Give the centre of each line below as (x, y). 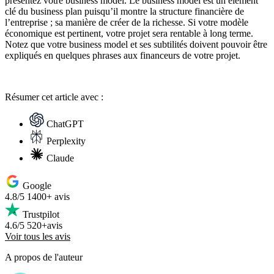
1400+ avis (48, 197)
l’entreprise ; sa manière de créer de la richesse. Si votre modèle (127, 23)
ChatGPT (65, 124)
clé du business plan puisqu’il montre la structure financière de (124, 12)
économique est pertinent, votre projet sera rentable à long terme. (129, 34)
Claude (60, 158)
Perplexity (66, 141)
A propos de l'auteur (44, 257)
